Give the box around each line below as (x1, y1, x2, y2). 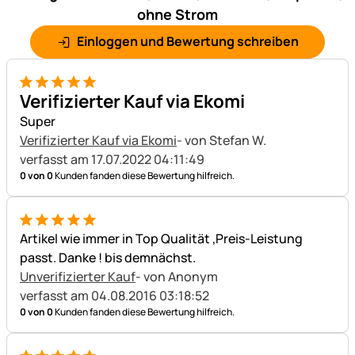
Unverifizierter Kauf (20, 268, 136, 286)
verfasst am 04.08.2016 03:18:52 (20, 287, 209, 305)
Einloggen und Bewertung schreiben (74, 32, 300, 50)
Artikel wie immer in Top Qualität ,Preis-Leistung (20, 230, 303, 248)
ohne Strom (137, 4, 218, 24)
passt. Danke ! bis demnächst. (20, 249, 196, 267)
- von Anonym (136, 268, 220, 286)
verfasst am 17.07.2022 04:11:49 (20, 151, 204, 169)
